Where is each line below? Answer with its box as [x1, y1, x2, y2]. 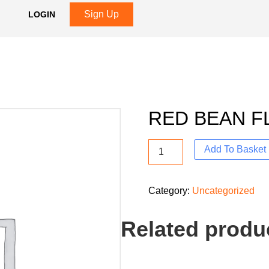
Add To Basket [204, 144, 266, 154]
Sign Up [84, 9, 119, 19]
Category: [148, 186, 192, 196]
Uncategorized [192, 186, 255, 196]
